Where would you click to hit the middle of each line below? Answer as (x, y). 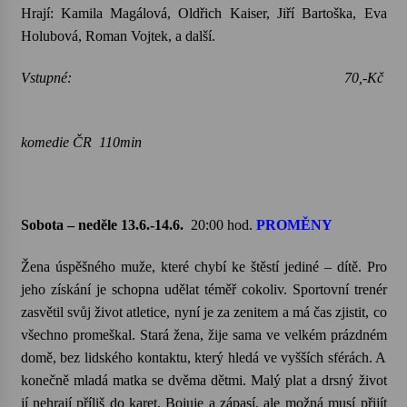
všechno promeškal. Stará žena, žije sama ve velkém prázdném (203, 335)
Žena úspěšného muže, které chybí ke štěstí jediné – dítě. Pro (203, 267)
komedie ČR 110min (81, 142)
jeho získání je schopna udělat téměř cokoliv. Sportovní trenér (203, 289)
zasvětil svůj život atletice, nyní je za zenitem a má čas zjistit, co (203, 312)
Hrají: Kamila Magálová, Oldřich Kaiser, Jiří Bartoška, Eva (203, 13)
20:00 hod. (223, 225)
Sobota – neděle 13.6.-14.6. (102, 225)
